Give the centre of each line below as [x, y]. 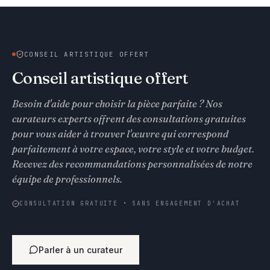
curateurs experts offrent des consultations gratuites [129, 119]
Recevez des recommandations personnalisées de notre [132, 164]
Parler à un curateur [80, 250]
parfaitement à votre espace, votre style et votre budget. [133, 149]
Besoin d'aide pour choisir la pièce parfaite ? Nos [117, 104]
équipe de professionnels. [67, 179]
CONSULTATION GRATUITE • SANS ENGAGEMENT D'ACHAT [130, 203]
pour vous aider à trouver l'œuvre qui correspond [120, 134]
